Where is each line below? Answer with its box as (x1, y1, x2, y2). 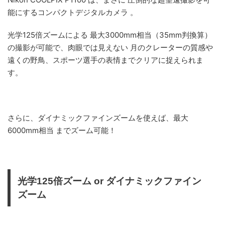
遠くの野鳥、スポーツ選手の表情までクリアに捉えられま (8, 55, 203, 65)
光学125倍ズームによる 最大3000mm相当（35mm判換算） (8, 30, 212, 40)
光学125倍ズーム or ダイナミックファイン (18, 175, 201, 186)
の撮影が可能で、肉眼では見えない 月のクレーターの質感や (8, 42, 213, 52)
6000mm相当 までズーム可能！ (8, 125, 116, 135)
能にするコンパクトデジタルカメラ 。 (8, 7, 138, 17)
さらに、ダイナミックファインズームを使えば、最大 (8, 113, 188, 123)
